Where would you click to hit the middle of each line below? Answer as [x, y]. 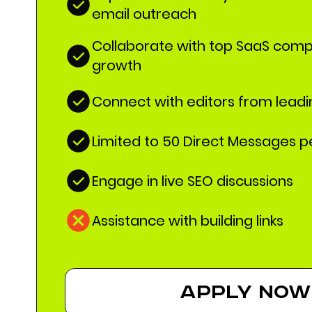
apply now [245, 292]
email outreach [144, 14]
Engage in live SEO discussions [193, 181]
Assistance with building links [188, 220]
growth [117, 65]
